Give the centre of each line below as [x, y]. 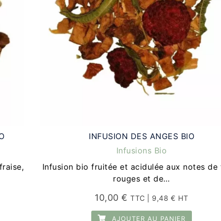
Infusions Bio [142, 151]
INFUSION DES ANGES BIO [142, 136]
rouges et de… [142, 179]
